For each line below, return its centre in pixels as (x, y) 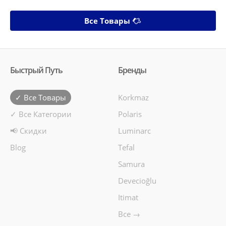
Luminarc (134, 130)
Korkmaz (133, 97)
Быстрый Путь (36, 70)
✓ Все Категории (41, 114)
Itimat (128, 197)
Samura (131, 164)
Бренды (132, 70)
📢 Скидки (29, 130)
